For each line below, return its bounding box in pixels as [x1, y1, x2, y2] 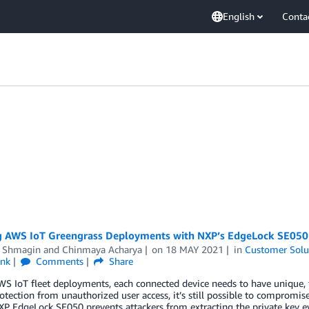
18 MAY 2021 [166, 243, 224, 255]
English [223, 10, 255, 22]
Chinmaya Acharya [61, 243, 142, 255]
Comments [33, 255, 84, 267]
